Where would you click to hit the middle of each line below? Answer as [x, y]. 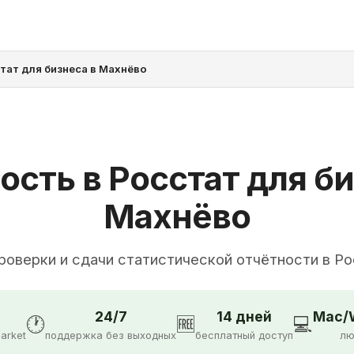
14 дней [244, 316]
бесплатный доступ [244, 335]
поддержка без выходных [111, 335]
